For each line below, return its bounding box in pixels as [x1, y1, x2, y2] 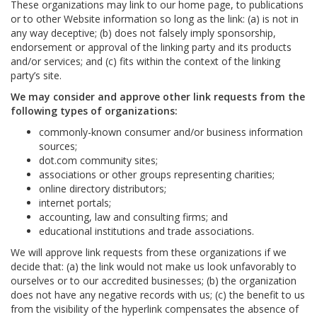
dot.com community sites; [39, 154, 158, 167]
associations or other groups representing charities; [39, 168, 275, 181]
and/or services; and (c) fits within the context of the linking [11, 54, 280, 68]
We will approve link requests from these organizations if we [11, 246, 287, 259]
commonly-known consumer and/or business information [39, 125, 303, 139]
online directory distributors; [39, 182, 166, 195]
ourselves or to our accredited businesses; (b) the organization [11, 274, 296, 287]
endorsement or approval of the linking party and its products [11, 40, 292, 54]
